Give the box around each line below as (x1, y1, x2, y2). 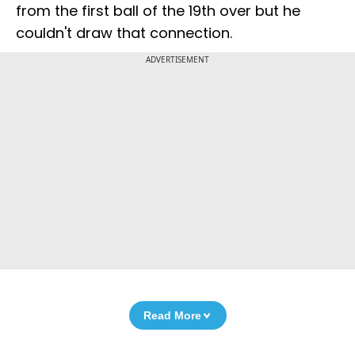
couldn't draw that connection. (16, 23, 232, 44)
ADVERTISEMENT (146, 54, 209, 66)
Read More (143, 309, 201, 323)
